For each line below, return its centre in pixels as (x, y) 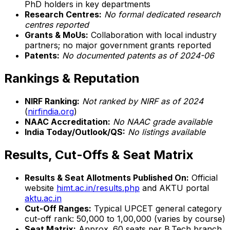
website (41, 188)
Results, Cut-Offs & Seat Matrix (99, 155)
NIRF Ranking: (52, 101)
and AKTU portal (174, 188)
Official (203, 177)
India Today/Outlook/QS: (75, 132)
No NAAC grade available (162, 122)
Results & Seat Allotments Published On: (107, 177)
